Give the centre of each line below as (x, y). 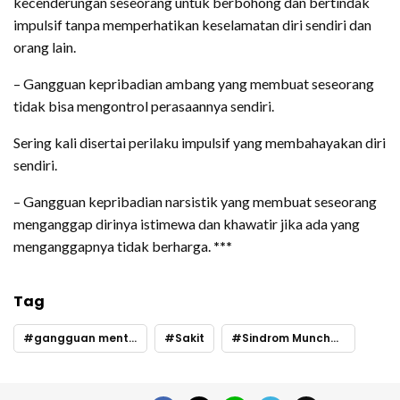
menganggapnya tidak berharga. (113, 246)
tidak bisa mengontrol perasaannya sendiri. (144, 106)
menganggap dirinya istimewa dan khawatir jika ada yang (187, 224)
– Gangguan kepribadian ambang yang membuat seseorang (194, 83)
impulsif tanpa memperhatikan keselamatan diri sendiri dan (192, 25)
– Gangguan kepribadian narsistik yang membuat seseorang (195, 201)
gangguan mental (81, 338)
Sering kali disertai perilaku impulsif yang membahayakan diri (200, 142)
